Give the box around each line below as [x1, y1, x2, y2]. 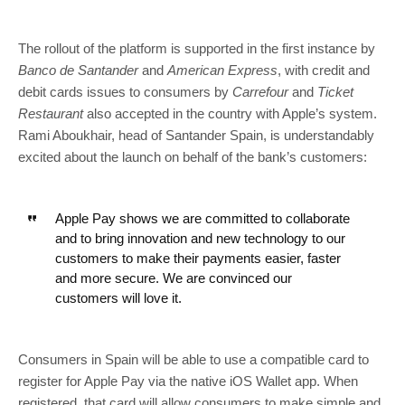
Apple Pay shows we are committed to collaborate [54, 210, 350, 226]
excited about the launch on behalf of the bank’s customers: [18, 148, 367, 165]
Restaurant [18, 105, 83, 121]
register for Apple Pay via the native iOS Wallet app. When [18, 372, 358, 389]
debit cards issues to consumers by [18, 83, 232, 99]
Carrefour [232, 83, 288, 99]
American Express [167, 61, 278, 78]
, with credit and [278, 61, 370, 78]
